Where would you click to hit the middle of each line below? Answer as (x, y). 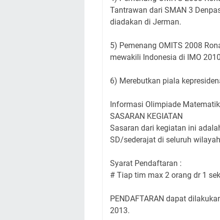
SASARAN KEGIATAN (146, 116)
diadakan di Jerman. (146, 22)
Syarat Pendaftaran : (146, 163)
